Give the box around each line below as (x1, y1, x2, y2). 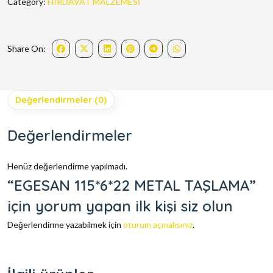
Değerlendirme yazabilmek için (7, 219, 123, 230)
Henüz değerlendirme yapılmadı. (7, 161, 127, 172)
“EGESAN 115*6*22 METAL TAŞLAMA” (7, 176, 256, 195)
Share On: (7, 43, 46, 54)
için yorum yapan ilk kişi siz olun (7, 197, 233, 216)
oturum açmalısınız (123, 219, 193, 230)
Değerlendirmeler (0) (15, 94, 107, 106)
